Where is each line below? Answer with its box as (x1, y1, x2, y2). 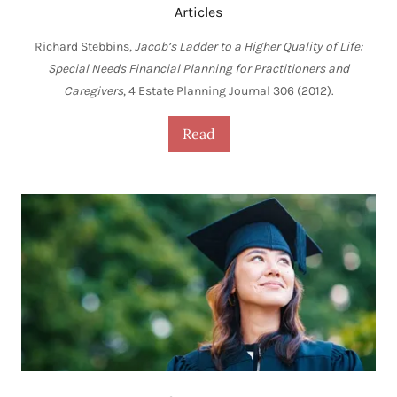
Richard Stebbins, (35, 38, 135, 54)
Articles (175, 3, 222, 20)
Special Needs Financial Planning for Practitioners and (48, 60, 349, 76)
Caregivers (63, 82, 123, 98)
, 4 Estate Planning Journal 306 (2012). (122, 82, 334, 98)
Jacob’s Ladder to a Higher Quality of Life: (135, 38, 362, 54)
